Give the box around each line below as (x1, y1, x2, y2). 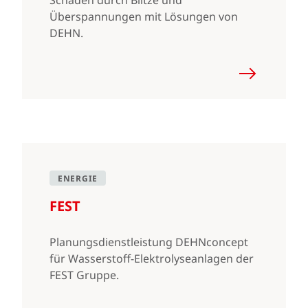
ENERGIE (58, 173, 98, 184)
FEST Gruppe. (49, 267, 119, 283)
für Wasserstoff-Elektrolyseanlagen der (49, 251, 254, 266)
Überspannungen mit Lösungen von (49, 9, 238, 24)
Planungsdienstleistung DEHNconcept (49, 234, 248, 250)
